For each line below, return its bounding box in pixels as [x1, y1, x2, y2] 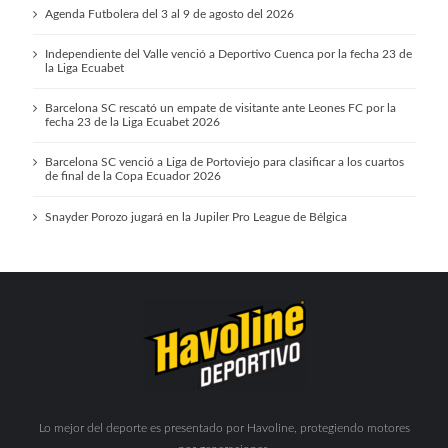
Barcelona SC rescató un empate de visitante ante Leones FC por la [45, 102, 397, 115]
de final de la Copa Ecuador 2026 [45, 170, 222, 183]
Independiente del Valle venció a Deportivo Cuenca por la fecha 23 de [45, 48, 413, 61]
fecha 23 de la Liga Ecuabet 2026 [45, 116, 221, 129]
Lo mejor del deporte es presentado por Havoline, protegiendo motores [38, 422, 410, 435]
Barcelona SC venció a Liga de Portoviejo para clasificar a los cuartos [45, 156, 405, 169]
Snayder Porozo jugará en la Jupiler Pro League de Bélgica [45, 210, 348, 223]
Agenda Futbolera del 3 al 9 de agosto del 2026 [45, 7, 295, 20]
